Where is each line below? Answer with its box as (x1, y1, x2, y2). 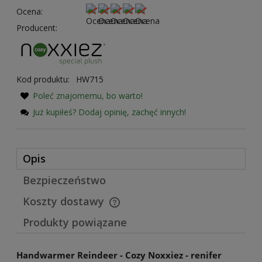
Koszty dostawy (23, 194, 107, 209)
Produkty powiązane (23, 215, 127, 230)
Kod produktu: (16, 74, 70, 85)
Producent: (16, 22, 57, 34)
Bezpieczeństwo (23, 173, 106, 188)
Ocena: (16, 6, 43, 18)
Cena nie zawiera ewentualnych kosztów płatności (28, 203, 215, 214)
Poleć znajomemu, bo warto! (33, 90, 143, 102)
